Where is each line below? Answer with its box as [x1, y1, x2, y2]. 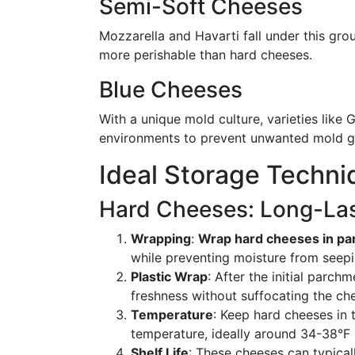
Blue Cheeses [99, 76, 242, 103]
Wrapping [131, 231, 191, 246]
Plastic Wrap [131, 269, 208, 284]
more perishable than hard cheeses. [99, 47, 312, 63]
